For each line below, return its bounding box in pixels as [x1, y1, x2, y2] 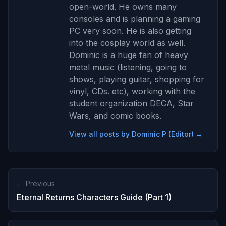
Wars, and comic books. [69, 110, 161, 121]
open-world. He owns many [69, 1, 177, 12]
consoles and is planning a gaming [69, 13, 200, 24]
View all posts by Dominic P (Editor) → [69, 129, 203, 138]
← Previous [17, 179, 55, 188]
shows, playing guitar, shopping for [69, 74, 204, 84]
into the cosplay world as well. [69, 37, 185, 48]
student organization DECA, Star [69, 98, 194, 108]
